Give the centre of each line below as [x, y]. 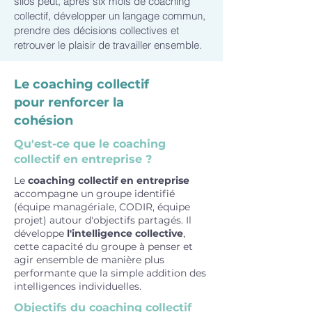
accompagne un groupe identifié [94, 194]
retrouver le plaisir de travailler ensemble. [108, 45]
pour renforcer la [69, 102]
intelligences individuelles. [78, 286]
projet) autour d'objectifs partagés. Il [103, 220]
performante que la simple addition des [110, 273]
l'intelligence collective [125, 233]
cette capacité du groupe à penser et [103, 247]
